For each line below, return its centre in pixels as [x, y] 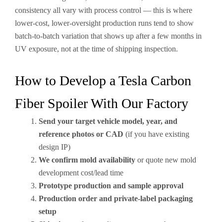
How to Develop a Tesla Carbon [103, 81]
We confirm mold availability [87, 160]
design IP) [55, 147]
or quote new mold [166, 160]
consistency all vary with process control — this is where [104, 10]
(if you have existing [156, 134]
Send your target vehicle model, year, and [108, 121]
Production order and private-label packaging [116, 198]
